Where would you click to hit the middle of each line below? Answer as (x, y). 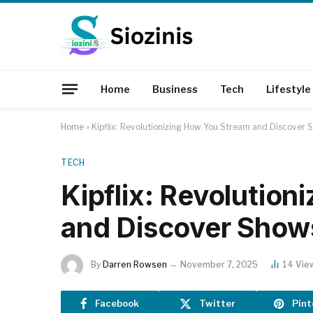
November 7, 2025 (219, 265)
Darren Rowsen (135, 265)
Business (175, 89)
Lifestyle (289, 89)
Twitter (217, 303)
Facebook (117, 303)
